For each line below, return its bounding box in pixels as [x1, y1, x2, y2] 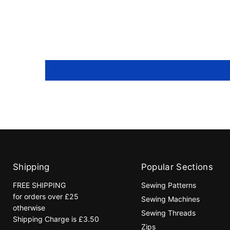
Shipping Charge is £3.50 [13, 214, 99, 223]
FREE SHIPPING [13, 180, 66, 189]
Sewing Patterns [141, 180, 196, 189]
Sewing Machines [141, 194, 200, 203]
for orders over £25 [13, 191, 79, 201]
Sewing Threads [141, 208, 196, 217]
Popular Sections [141, 161, 214, 172]
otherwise [13, 203, 45, 212]
